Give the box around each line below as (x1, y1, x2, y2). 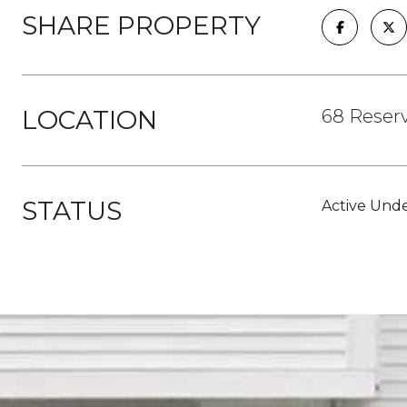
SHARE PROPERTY (22, 10, 261, 41)
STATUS (22, 195, 122, 226)
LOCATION (22, 104, 157, 135)
